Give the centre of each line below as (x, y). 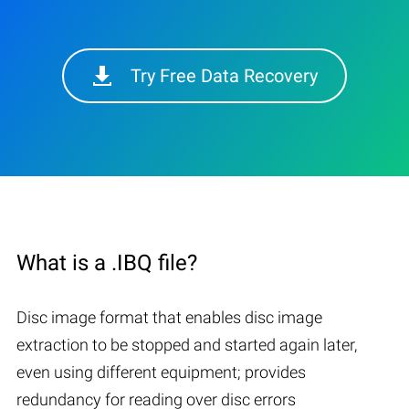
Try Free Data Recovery (224, 75)
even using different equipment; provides (161, 372)
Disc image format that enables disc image (169, 317)
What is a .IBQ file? (107, 262)
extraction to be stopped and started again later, (187, 344)
